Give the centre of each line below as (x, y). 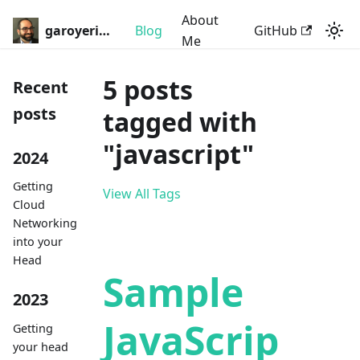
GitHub (275, 31)
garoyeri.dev (104, 31)
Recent (41, 87)
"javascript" (178, 154)
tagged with (180, 122)
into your (38, 241)
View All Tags (142, 194)
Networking (45, 223)
